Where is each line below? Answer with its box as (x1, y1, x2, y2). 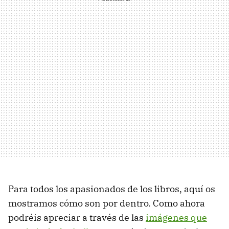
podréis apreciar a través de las (8, 211, 146, 223)
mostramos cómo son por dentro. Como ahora (8, 197, 205, 209)
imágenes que (146, 211, 207, 223)
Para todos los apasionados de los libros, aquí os (8, 182, 215, 195)
